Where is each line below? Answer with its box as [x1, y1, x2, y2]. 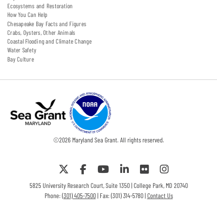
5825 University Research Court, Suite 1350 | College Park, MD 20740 [29, 181, 188, 189]
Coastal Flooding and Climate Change [7, 37, 92, 46]
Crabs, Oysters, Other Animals [7, 28, 76, 36]
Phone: [44, 191, 62, 200]
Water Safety [7, 46, 36, 54]
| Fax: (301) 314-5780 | [95, 191, 147, 200]
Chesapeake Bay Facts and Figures [7, 19, 86, 28]
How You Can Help [7, 11, 47, 19]
